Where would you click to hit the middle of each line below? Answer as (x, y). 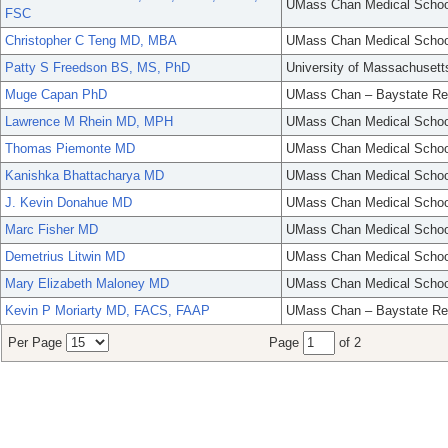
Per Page (37, 343)
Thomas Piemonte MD (70, 149)
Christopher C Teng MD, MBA (91, 41)
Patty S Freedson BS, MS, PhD (97, 68)
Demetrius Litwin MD (65, 257)
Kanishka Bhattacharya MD (84, 176)
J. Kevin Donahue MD (68, 203)
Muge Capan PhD (56, 95)
